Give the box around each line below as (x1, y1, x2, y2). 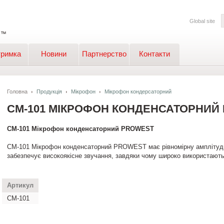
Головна (7, 88, 27, 94)
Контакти (139, 49, 170, 58)
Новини (40, 49, 66, 58)
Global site (189, 18, 215, 24)
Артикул (7, 181, 33, 189)
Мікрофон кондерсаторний (104, 88, 171, 94)
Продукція (36, 88, 62, 94)
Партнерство (81, 49, 126, 58)
